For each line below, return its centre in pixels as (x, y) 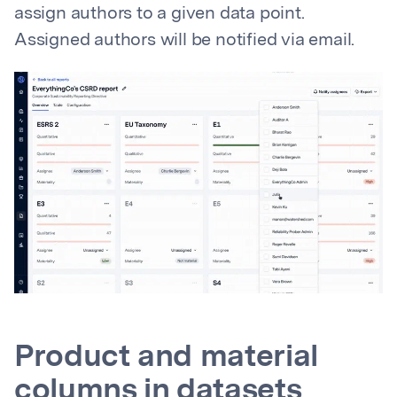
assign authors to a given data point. (160, 15)
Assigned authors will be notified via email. (185, 41)
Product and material (166, 359)
